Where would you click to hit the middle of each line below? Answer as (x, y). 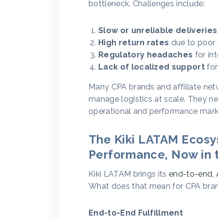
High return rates (134, 43)
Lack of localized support (152, 67)
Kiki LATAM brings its (129, 174)
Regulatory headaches (146, 55)
